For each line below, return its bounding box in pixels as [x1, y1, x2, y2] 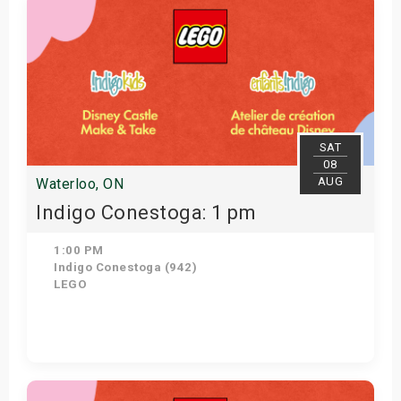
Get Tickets [157, 373, 229, 388]
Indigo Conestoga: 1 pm [36, 201, 256, 224]
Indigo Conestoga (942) [50, 260, 198, 274]
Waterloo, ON [36, 175, 124, 192]
